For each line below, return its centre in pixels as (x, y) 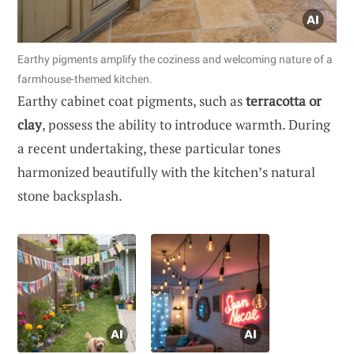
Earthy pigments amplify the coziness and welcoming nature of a (175, 59)
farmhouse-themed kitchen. (85, 79)
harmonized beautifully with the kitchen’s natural (166, 171)
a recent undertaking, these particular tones (149, 148)
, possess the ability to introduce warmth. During (186, 124)
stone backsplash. (70, 195)
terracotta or (284, 100)
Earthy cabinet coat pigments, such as (132, 100)
